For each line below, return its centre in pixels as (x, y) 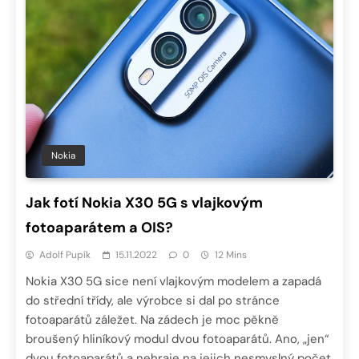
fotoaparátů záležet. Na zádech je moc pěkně (152, 320)
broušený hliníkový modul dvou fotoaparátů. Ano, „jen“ (177, 339)
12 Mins (231, 255)
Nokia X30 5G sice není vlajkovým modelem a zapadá (173, 282)
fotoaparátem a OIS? (99, 228)
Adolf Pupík (65, 255)
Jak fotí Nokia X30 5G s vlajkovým (144, 203)
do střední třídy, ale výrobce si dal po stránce (153, 301)
